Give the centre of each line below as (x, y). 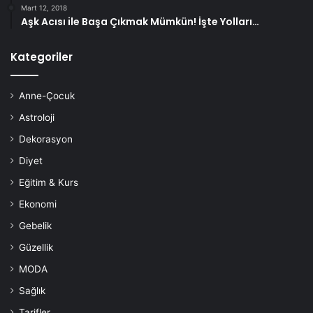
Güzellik (36, 247)
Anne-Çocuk (47, 95)
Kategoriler (42, 57)
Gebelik (35, 225)
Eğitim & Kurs (49, 182)
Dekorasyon (46, 139)
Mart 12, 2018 (44, 7)
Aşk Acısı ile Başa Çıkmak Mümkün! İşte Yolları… (140, 21)
